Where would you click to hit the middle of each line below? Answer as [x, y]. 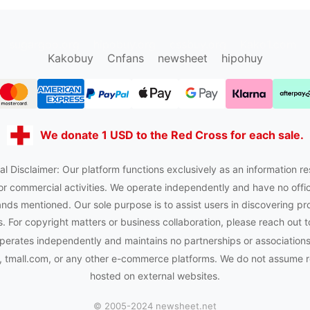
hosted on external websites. [155, 275]
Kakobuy [70, 58]
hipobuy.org [125, 45]
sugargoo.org [44, 45]
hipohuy [242, 58]
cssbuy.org [198, 45]
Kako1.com [268, 45]
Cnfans [125, 58]
